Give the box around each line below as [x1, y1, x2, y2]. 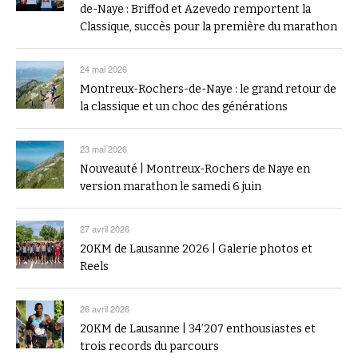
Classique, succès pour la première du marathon [80, 19, 337, 34]
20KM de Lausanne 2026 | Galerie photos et [80, 241, 312, 256]
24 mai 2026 [80, 62, 127, 75]
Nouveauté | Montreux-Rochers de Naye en [80, 161, 310, 176]
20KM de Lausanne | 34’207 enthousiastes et [80, 321, 316, 336]
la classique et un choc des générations [80, 99, 288, 113]
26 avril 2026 [80, 301, 129, 315]
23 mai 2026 [80, 141, 127, 155]
